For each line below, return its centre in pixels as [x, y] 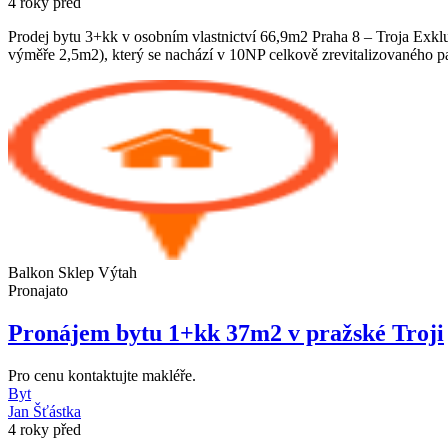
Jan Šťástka [44, 411]
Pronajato [38, 291]
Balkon [33, 273]
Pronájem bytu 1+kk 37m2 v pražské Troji [226, 332]
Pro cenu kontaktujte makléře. [102, 375]
